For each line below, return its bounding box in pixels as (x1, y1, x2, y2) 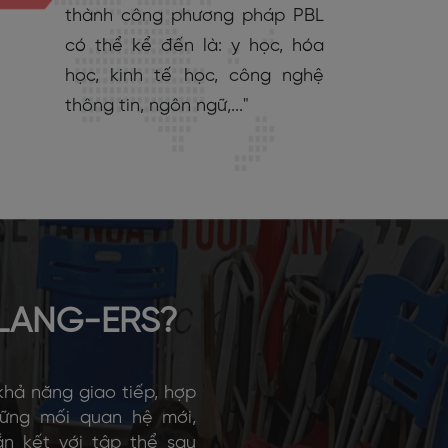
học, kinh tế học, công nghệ (65, 66, 324, 86)
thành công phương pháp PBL (65, 6, 324, 26)
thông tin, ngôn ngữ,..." (65, 96, 249, 116)
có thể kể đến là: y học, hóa (65, 36, 324, 56)
